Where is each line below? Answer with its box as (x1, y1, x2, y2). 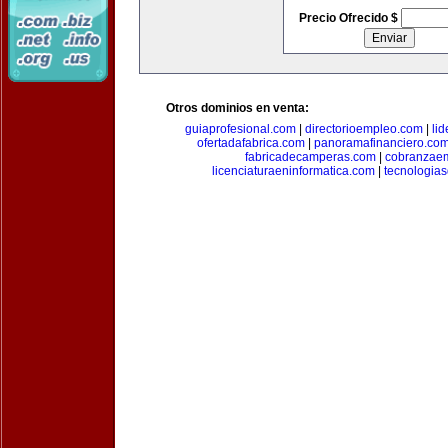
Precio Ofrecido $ (298, 11, 401, 25)
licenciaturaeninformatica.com (211, 164, 375, 178)
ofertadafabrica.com (196, 136, 305, 150)
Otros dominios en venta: (166, 101, 309, 115)
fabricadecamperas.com (245, 150, 376, 164)
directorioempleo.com (304, 122, 423, 136)
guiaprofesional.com (184, 122, 296, 136)
